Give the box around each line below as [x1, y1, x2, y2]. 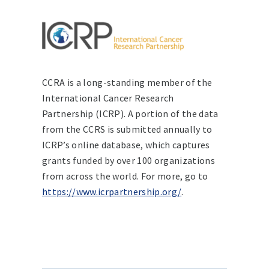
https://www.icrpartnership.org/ [42, 185, 182, 198]
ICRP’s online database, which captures [42, 138, 210, 151]
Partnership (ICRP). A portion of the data [42, 107, 219, 119]
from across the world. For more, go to [42, 169, 208, 182]
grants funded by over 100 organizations [42, 154, 215, 166]
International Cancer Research [42, 91, 174, 104]
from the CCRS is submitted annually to [42, 122, 213, 135]
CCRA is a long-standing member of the [42, 76, 213, 88]
